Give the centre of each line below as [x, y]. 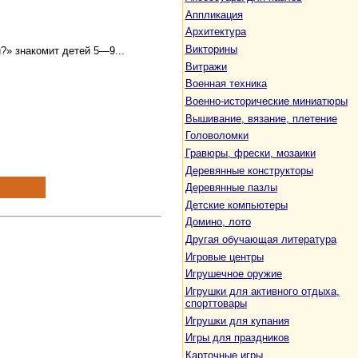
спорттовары [216, 304]
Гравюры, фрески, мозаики [250, 153]
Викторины [211, 49]
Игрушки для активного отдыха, [262, 292]
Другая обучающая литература [261, 240]
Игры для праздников [237, 338]
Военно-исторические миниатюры [266, 101]
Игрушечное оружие [233, 274]
